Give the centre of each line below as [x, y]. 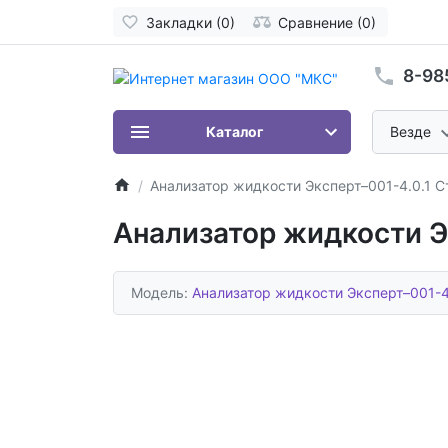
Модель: [161, 293]
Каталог [235, 132]
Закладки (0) [190, 22]
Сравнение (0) [327, 22]
